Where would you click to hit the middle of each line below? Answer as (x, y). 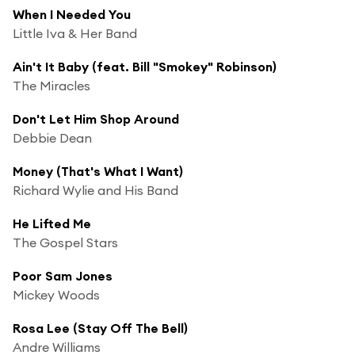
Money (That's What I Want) (98, 171)
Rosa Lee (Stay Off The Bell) (100, 328)
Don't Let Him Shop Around (97, 118)
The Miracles (52, 85)
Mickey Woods (56, 294)
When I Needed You (72, 14)
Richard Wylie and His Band (95, 190)
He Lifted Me (52, 223)
